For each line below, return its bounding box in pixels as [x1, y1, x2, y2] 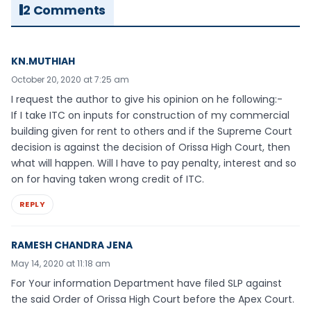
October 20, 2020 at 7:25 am [11, 73, 129, 85]
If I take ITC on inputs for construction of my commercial [11, 108, 289, 122]
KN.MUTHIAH [11, 53, 75, 68]
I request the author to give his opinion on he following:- [11, 92, 283, 106]
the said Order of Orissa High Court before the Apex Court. [11, 292, 294, 306]
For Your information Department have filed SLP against [11, 276, 282, 290]
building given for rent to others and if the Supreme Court [11, 124, 292, 138]
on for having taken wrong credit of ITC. [11, 171, 204, 186]
